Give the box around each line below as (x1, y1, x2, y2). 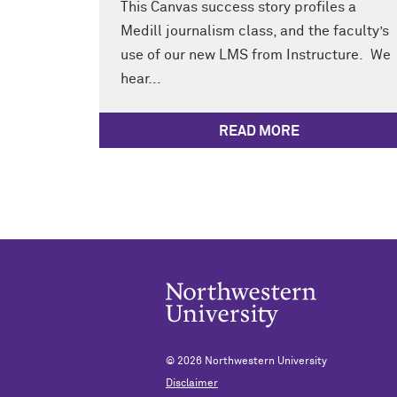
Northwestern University (205, 355, 327, 367)
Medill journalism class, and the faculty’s (121, 23, 389, 38)
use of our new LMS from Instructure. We (121, 47, 391, 62)
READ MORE (218, 123, 300, 138)
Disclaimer (166, 378, 218, 389)
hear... (121, 71, 161, 86)
